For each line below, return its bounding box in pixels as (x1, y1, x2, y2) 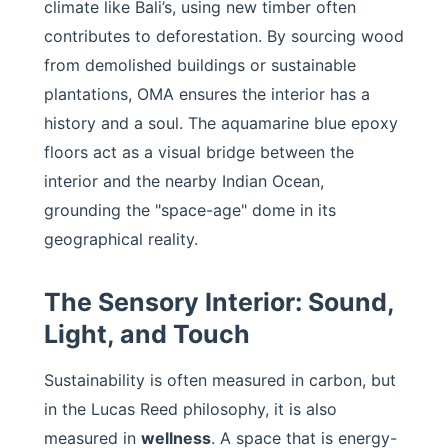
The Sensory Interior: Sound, (44, 287, 394, 317)
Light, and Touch (44, 319, 250, 349)
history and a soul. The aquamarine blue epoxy (44, 113, 398, 133)
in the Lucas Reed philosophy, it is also (44, 399, 337, 419)
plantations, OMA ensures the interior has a (44, 84, 370, 104)
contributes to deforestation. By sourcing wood (44, 26, 404, 46)
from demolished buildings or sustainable (44, 55, 356, 75)
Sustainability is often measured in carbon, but (44, 370, 396, 390)
